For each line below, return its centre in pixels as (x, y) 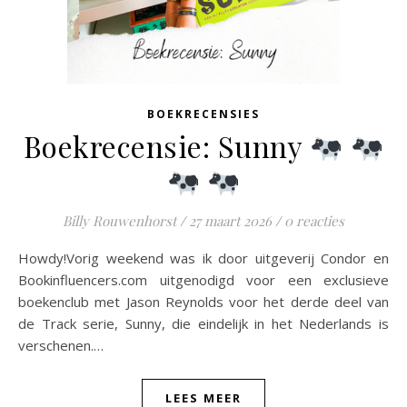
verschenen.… (61, 345)
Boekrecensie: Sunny (166, 146)
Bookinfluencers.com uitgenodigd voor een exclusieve (203, 280)
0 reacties (314, 221)
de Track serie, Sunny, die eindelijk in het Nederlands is (203, 323)
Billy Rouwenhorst (119, 221)
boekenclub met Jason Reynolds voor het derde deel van (203, 302)
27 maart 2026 (230, 221)
